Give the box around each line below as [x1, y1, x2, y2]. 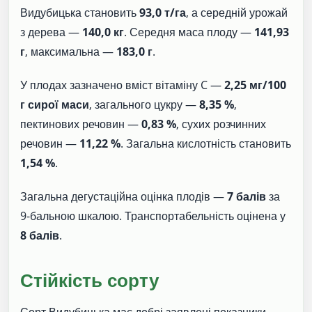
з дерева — [20, 24, 82, 40]
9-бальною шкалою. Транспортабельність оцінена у [20, 208, 286, 224]
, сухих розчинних [176, 116, 266, 132]
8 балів [20, 227, 59, 243]
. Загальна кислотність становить [120, 135, 291, 151]
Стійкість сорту [20, 267, 159, 292]
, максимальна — [25, 43, 116, 59]
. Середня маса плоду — [124, 24, 254, 40]
